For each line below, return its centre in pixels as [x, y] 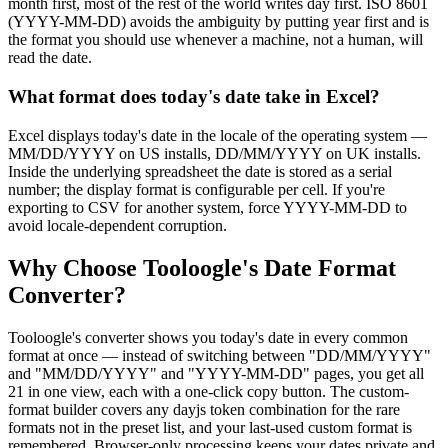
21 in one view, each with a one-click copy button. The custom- [208, 391]
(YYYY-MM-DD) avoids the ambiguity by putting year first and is [218, 22]
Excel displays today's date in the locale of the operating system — [217, 135]
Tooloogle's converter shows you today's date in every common [208, 337]
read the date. [50, 58]
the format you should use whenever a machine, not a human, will [215, 40]
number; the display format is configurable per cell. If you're [196, 189]
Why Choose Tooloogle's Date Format [202, 267]
